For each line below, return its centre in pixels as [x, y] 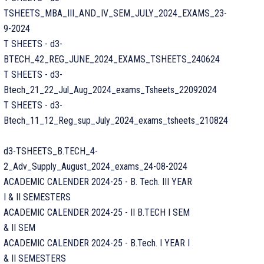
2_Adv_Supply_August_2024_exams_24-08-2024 [95, 166]
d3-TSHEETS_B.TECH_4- [51, 151]
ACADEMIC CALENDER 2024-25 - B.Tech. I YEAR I [97, 243]
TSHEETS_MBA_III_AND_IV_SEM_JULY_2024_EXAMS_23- [115, 13]
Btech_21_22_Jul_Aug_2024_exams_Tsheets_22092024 [110, 90]
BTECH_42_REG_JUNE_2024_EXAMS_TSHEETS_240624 [112, 59]
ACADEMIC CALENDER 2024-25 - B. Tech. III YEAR [98, 182]
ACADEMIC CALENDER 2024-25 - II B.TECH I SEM [97, 212]
